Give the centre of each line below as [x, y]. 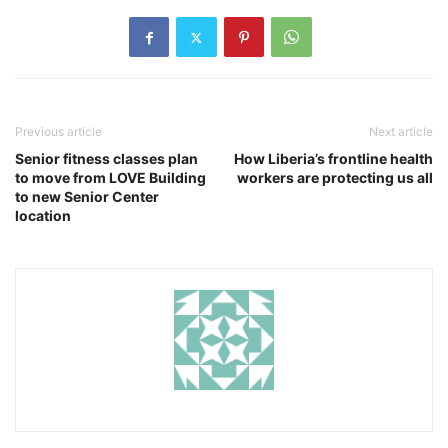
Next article [401, 132]
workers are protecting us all [335, 178]
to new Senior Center [87, 197]
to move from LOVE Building [110, 178]
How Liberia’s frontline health [333, 159]
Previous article [58, 132]
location [43, 216]
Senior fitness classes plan [106, 159]
